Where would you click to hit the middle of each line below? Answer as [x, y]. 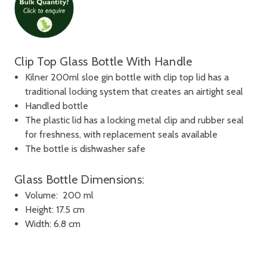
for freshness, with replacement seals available [122, 135]
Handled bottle [57, 106]
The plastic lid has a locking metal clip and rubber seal [135, 120]
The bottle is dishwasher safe [86, 149]
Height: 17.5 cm [55, 210]
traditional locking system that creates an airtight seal [134, 92]
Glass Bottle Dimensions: [79, 180]
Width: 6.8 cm [53, 224]
